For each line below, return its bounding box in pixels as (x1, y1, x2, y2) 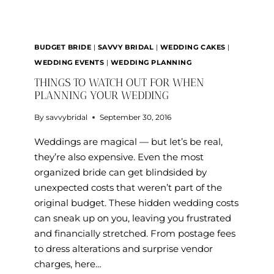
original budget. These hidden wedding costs (34, 197, 239, 209)
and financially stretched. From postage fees (34, 228, 235, 239)
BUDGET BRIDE (34, 43, 92, 51)
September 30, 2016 (100, 113, 172, 122)
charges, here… (34, 258, 102, 270)
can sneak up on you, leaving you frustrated (34, 212, 231, 224)
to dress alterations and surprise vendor (34, 243, 213, 254)
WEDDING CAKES (160, 43, 226, 51)
